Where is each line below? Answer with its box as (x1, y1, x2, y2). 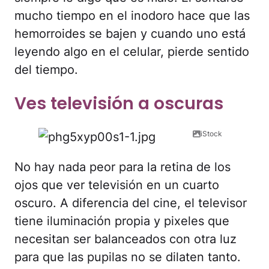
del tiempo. (14, 62, 78, 77)
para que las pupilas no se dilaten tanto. (14, 249, 241, 264)
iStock (201, 128, 222, 138)
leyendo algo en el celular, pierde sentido (14, 44, 249, 59)
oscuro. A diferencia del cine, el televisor (14, 195, 247, 210)
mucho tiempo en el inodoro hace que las (14, 8, 250, 23)
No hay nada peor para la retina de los (14, 159, 231, 174)
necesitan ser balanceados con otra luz (14, 231, 237, 246)
